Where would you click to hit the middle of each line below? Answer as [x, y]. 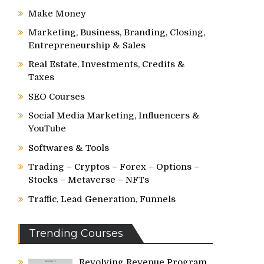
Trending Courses [76, 233]
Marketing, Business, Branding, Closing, [117, 32]
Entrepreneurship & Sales [87, 45]
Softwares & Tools [69, 148]
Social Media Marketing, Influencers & [114, 115]
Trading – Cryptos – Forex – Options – [114, 167]
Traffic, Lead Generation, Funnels [102, 199]
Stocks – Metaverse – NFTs [89, 180]
